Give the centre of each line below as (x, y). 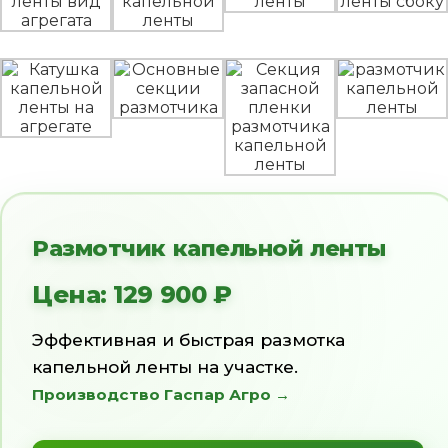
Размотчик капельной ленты (209, 248)
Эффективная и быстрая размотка (188, 340)
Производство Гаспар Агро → (161, 394)
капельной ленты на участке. (165, 367)
